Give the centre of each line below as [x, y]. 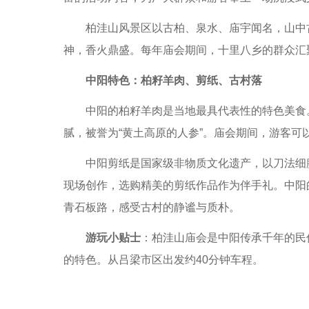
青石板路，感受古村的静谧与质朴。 [152, 207]
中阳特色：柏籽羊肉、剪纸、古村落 [174, 80]
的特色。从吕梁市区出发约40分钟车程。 [163, 260]
